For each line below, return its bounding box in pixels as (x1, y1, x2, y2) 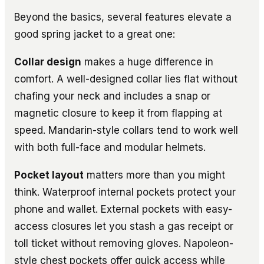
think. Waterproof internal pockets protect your (14, 186, 236, 198)
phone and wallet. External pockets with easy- (14, 203, 232, 215)
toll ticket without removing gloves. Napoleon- (14, 237, 233, 249)
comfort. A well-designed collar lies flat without (14, 72, 237, 85)
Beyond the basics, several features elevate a (14, 11, 232, 23)
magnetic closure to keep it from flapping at (14, 107, 222, 119)
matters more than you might (84, 169, 225, 181)
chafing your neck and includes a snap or (14, 90, 210, 102)
